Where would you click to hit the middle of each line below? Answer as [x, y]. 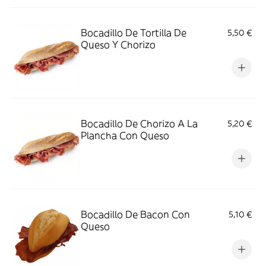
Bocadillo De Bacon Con [135, 214]
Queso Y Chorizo [118, 45]
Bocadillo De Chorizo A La [139, 123]
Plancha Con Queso [125, 135]
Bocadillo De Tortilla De [134, 33]
